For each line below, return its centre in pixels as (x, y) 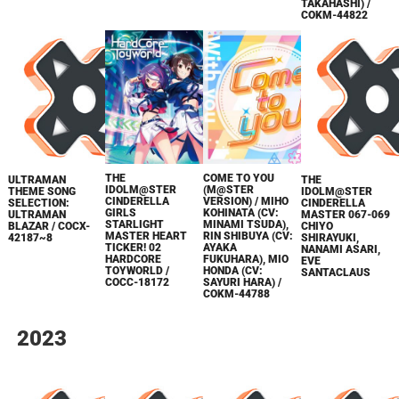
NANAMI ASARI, (341, 249)
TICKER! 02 (134, 247)
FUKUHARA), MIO (246, 259)
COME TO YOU (239, 178)
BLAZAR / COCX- (49, 226)
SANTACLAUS (336, 272)
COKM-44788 (237, 293)
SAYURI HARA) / (243, 282)
